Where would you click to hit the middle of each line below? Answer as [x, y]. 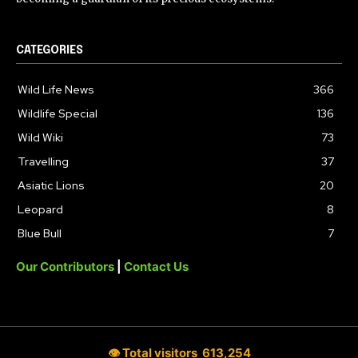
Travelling [43, 161]
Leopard [40, 209]
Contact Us [156, 266]
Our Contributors [66, 266]
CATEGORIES [50, 50]
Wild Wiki [40, 137]
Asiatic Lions [51, 185]
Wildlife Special [58, 113]
